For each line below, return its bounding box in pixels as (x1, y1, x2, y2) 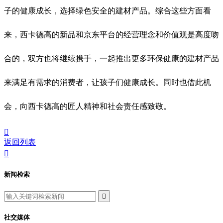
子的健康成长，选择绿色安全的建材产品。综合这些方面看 (4, 6, 211, 15)
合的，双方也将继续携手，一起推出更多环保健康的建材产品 (4, 54, 219, 63)
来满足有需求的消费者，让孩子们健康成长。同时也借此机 (4, 78, 211, 87)
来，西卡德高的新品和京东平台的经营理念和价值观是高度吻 (4, 30, 219, 39)
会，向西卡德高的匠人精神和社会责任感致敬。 (4, 102, 171, 111)
